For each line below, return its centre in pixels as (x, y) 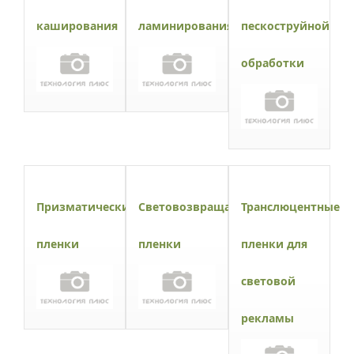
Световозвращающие (202, 206)
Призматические (86, 206)
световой (268, 281)
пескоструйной (285, 25)
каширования (77, 25)
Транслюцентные (290, 206)
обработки (272, 62)
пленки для (274, 243)
